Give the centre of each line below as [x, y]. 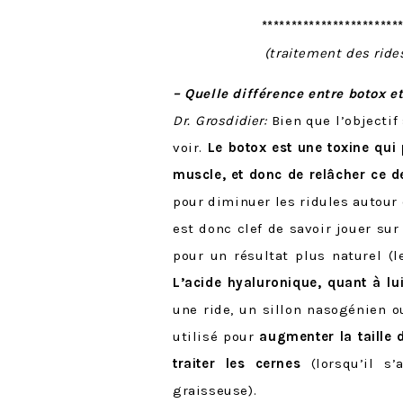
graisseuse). [215, 390]
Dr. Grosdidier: [220, 120]
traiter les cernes [237, 363]
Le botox [237, 147]
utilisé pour [216, 336]
